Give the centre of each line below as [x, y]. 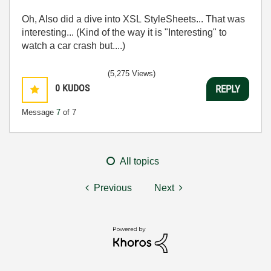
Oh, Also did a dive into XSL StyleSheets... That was [133, 19]
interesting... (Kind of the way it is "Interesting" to [124, 32]
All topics [139, 161]
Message [39, 112]
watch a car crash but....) [73, 46]
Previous [113, 188]
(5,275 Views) [132, 73]
